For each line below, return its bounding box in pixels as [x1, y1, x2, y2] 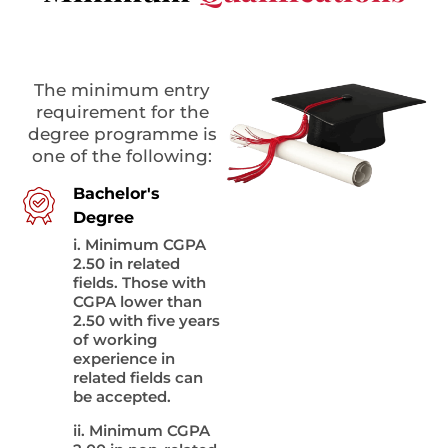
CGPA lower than [73, 292, 202, 312]
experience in [73, 349, 175, 369]
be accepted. [73, 387, 171, 407]
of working [73, 330, 157, 350]
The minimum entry [34, 80, 210, 101]
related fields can [73, 368, 203, 388]
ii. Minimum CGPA [73, 420, 210, 440]
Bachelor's [72, 184, 160, 204]
